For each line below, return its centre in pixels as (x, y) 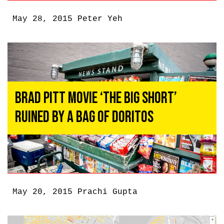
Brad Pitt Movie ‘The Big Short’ (96, 98)
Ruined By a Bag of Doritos (84, 117)
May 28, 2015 (45, 19)
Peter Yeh (100, 19)
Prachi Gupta (107, 192)
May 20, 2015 (45, 192)
